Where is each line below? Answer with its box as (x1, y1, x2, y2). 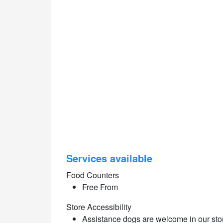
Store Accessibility (66, 201, 131, 213)
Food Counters (66, 169, 119, 181)
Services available (66, 151, 152, 165)
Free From (82, 181, 118, 193)
